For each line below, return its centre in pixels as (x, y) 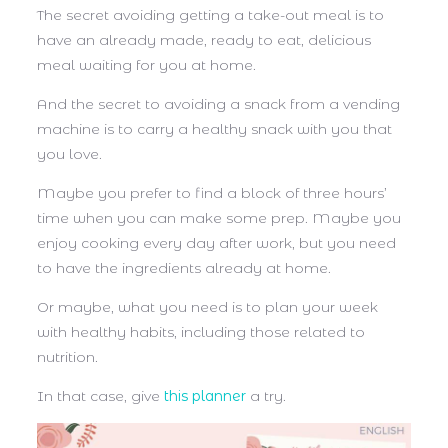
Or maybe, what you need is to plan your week (207, 307)
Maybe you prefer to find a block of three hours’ (212, 193)
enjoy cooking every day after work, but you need (216, 243)
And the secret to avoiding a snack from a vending (218, 104)
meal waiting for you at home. (148, 65)
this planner (205, 396)
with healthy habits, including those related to (201, 332)
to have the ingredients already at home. (184, 268)
